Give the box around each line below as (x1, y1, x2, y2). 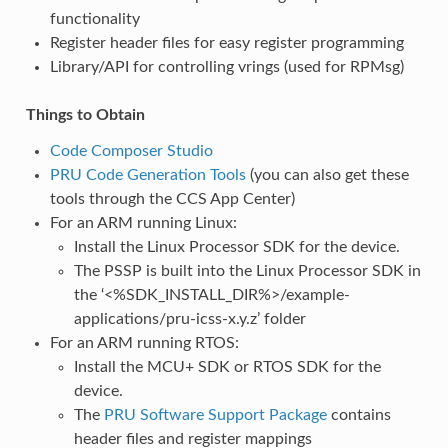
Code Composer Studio (49, 142, 213, 159)
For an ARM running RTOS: (49, 334, 239, 351)
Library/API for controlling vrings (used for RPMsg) (49, 58, 404, 75)
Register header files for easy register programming (49, 34, 404, 51)
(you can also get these (245, 166, 409, 183)
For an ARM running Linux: (49, 214, 237, 231)
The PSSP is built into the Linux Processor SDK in (73, 262, 421, 279)
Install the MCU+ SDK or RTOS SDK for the (73, 358, 381, 375)
